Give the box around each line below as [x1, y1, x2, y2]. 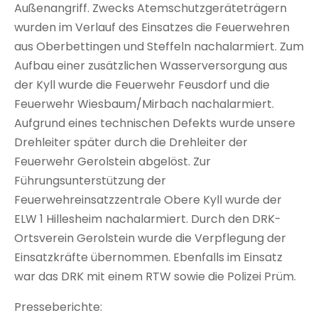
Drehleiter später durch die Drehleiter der [14, 134, 248, 151]
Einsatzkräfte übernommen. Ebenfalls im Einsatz [14, 249, 283, 266]
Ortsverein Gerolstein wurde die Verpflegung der [14, 230, 286, 247]
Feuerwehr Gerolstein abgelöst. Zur [14, 153, 211, 170]
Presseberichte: [14, 299, 102, 316]
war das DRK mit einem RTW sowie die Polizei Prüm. [14, 268, 296, 285]
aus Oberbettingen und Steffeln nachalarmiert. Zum [14, 38, 304, 55]
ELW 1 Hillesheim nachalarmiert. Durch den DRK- [14, 211, 281, 228]
